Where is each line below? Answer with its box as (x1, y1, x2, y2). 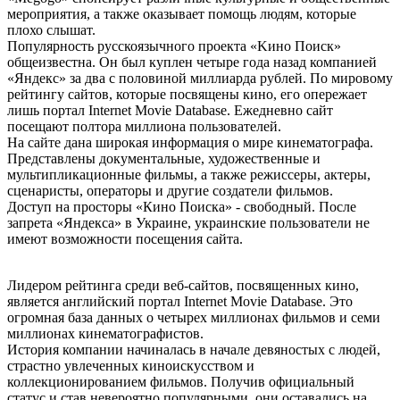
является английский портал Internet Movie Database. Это (7, 294, 353, 310)
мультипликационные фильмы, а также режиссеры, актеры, (7, 167, 371, 183)
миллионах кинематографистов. (7, 326, 204, 342)
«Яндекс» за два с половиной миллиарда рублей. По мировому (7, 71, 393, 87)
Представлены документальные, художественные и (7, 151, 321, 167)
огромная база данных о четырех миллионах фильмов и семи (7, 310, 380, 326)
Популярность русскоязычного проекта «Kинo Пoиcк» (7, 38, 341, 54)
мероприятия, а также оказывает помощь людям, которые (7, 6, 356, 22)
